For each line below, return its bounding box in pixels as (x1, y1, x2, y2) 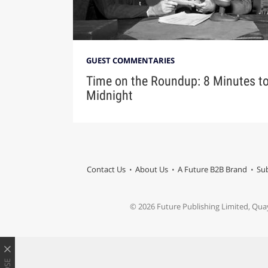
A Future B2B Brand (177, 164, 247, 175)
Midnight (86, 88, 133, 103)
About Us (135, 164, 168, 175)
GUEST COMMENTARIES (86, 55, 175, 66)
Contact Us (86, 164, 126, 175)
